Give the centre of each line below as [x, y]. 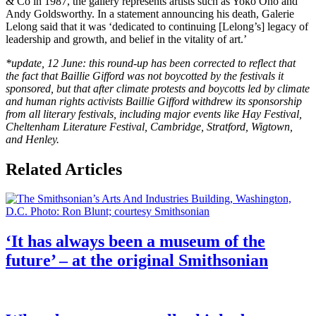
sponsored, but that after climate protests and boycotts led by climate [158, 88]
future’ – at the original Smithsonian [137, 261]
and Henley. [32, 139]
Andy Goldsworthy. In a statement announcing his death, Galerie [150, 13]
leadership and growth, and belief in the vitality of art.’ [126, 39]
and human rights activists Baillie [81, 101]
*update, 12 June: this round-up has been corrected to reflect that [151, 63]
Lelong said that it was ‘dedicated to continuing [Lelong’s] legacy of [157, 26]
